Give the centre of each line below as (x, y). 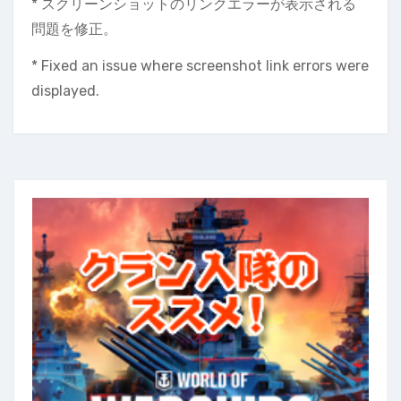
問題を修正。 (74, 30)
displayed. (65, 91)
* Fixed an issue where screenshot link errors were (200, 66)
